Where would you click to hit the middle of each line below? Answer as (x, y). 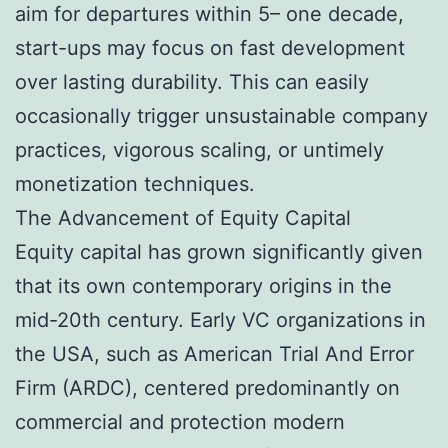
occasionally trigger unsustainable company (221, 115)
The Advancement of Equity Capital (183, 217)
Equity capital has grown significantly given (219, 251)
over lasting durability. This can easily (192, 81)
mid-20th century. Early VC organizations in (220, 319)
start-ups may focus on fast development (210, 47)
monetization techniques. (135, 183)
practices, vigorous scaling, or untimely (199, 149)
